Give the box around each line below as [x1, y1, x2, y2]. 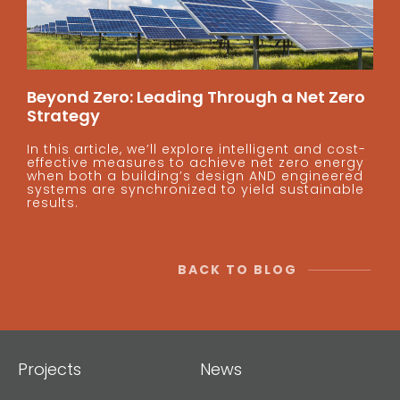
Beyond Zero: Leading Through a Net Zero [27, 85, 365, 108]
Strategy [27, 104, 100, 127]
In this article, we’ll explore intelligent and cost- [27, 139, 366, 158]
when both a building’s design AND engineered [27, 166, 363, 185]
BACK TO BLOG [178, 261, 297, 279]
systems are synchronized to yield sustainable [27, 179, 364, 198]
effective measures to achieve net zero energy [27, 153, 364, 171]
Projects [18, 357, 81, 380]
